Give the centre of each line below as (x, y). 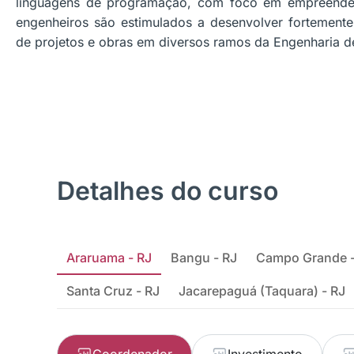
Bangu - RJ (204, 258)
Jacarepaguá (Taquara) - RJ (262, 291)
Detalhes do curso (168, 191)
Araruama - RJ (109, 258)
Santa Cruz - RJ (113, 291)
